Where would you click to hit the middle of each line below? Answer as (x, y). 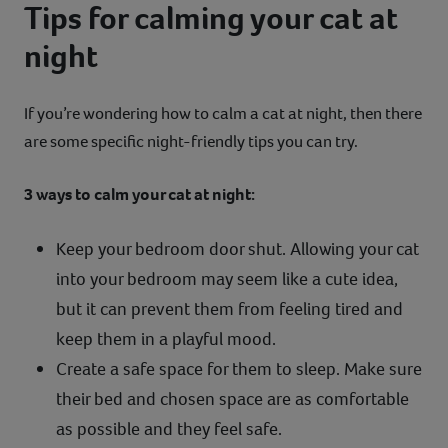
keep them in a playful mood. (166, 338)
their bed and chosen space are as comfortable (232, 398)
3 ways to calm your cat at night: (139, 194)
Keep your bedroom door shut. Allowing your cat (237, 248)
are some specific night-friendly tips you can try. (191, 141)
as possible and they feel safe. (169, 428)
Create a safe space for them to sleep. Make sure (239, 368)
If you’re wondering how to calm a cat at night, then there (223, 113)
